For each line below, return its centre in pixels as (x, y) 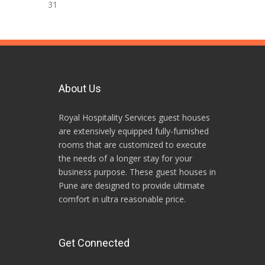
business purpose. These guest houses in (137, 172)
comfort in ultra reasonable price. (122, 199)
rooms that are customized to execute (132, 144)
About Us (80, 88)
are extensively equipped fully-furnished (134, 131)
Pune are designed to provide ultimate (132, 185)
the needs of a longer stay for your (125, 158)
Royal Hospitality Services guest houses (134, 117)
